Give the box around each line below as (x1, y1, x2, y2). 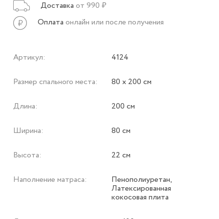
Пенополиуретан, (111, 174, 172, 185)
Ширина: (13, 125, 44, 136)
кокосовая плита (111, 191, 169, 203)
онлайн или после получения (65, 17, 164, 28)
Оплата (37, 17, 64, 28)
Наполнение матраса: (13, 174, 87, 185)
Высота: (13, 149, 42, 161)
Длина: (13, 100, 38, 112)
